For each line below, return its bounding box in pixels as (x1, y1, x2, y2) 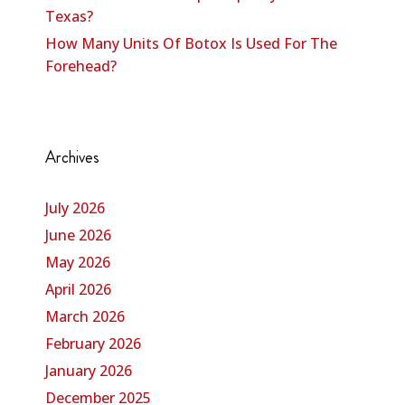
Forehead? (45, 55, 117, 76)
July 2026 (45, 197, 105, 218)
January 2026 (45, 360, 132, 381)
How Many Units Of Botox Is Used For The (45, 33, 337, 53)
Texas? (45, 5, 93, 26)
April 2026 (45, 278, 111, 299)
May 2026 (45, 251, 110, 272)
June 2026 (45, 224, 111, 245)
